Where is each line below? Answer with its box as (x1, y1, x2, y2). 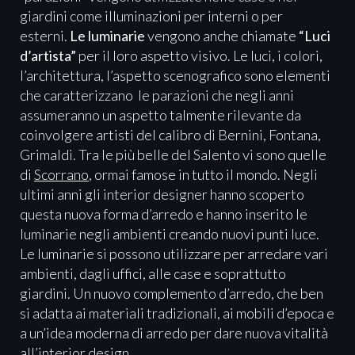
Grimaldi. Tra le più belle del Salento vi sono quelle (20, 146, 326, 164)
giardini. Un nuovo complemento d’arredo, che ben (20, 284, 323, 303)
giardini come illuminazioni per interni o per (20, 7, 283, 25)
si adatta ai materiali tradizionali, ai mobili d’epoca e (20, 304, 334, 323)
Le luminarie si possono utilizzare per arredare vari (20, 245, 328, 263)
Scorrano (34, 166, 89, 184)
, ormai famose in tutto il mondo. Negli (89, 166, 318, 184)
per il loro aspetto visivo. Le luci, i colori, (76, 47, 323, 65)
